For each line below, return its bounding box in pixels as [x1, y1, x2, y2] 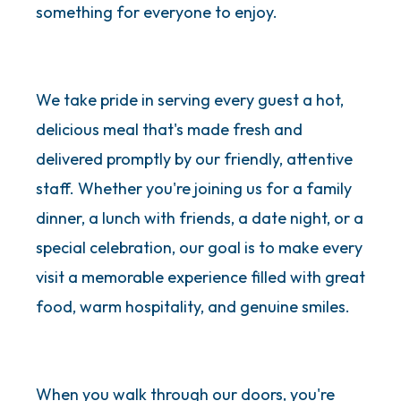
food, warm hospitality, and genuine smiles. [36, 296, 350, 318]
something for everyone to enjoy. [36, 2, 277, 23]
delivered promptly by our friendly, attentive [36, 149, 353, 170]
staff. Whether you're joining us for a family [36, 178, 352, 200]
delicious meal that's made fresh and [36, 119, 303, 141]
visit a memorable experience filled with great [36, 267, 365, 288]
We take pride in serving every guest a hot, [36, 90, 344, 111]
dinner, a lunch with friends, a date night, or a [36, 208, 363, 229]
